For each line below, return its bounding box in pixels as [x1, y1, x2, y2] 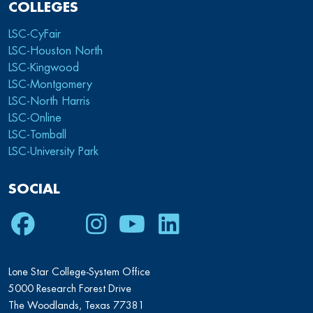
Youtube [117, 212, 197, 236]
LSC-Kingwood [8, 61, 79, 73]
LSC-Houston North [8, 45, 103, 57]
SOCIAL [8, 182, 60, 196]
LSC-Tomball [8, 129, 66, 140]
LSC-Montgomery [8, 78, 92, 90]
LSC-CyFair [8, 28, 61, 40]
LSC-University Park [8, 145, 99, 157]
